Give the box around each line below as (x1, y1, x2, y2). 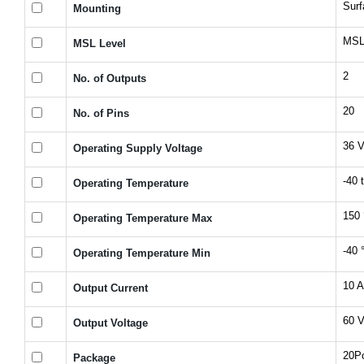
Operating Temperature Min (73, 246, 210, 259)
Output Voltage (73, 316, 148, 329)
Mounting (73, 2, 121, 15)
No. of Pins (73, 106, 129, 119)
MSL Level (73, 37, 126, 50)
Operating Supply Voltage (73, 141, 202, 154)
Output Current (73, 281, 148, 294)
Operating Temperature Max (73, 211, 212, 224)
